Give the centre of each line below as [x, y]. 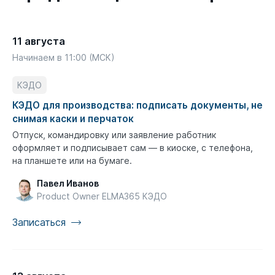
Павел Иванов [68, 184]
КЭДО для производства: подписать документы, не [137, 106]
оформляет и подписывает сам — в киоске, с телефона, [133, 148]
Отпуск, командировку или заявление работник [114, 135]
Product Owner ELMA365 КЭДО [102, 196]
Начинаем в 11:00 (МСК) [64, 58]
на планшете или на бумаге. [72, 161]
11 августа [39, 41]
